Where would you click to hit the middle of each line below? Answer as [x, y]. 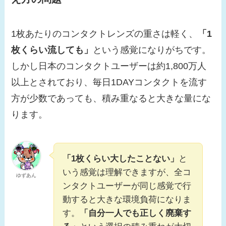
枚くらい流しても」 [52, 50]
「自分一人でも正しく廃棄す [136, 213]
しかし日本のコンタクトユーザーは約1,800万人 [109, 66]
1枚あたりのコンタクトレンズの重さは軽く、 [105, 34]
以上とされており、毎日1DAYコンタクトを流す [109, 82]
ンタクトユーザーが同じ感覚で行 [127, 186]
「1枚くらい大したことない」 [121, 159]
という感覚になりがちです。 [152, 50]
